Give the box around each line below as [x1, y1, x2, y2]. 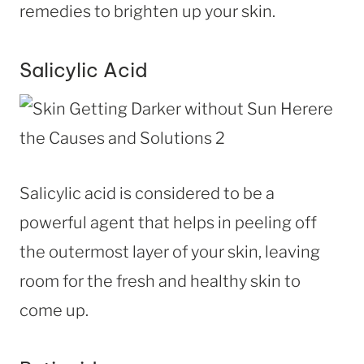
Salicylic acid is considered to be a [19, 183, 275, 203]
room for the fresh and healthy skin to [19, 271, 301, 291]
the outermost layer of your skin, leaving [19, 241, 320, 262]
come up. [19, 300, 89, 320]
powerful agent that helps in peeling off [19, 212, 317, 232]
